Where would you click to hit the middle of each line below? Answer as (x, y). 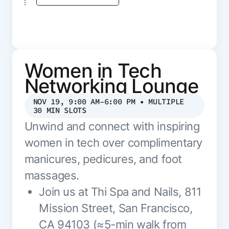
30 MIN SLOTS (60, 110)
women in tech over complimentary (113, 143)
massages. (52, 176)
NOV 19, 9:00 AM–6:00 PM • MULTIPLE (108, 101)
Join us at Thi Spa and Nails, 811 (120, 192)
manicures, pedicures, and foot (103, 159)
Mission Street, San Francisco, (116, 208)
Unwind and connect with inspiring (112, 127)
